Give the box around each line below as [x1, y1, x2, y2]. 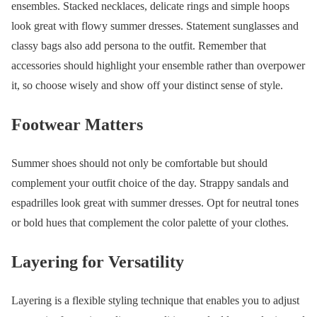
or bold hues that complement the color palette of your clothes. [11, 217, 289, 229]
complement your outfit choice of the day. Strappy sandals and [11, 177, 289, 189]
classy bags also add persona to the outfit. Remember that [11, 40, 266, 52]
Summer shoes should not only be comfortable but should [11, 157, 267, 169]
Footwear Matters [11, 115, 143, 134]
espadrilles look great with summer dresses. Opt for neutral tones [11, 197, 299, 209]
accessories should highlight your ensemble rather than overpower [11, 59, 305, 72]
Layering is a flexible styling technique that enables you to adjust [11, 294, 299, 306]
